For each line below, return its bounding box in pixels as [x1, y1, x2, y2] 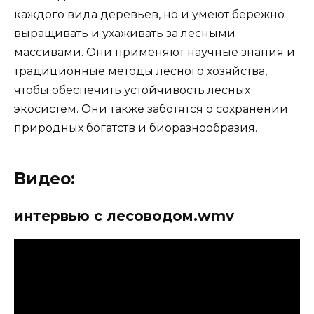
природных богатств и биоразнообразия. [14, 121, 257, 135]
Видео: [14, 168, 75, 189]
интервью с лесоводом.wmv [14, 207, 234, 224]
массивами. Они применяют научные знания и [14, 45, 295, 59]
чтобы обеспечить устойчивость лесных [14, 83, 250, 97]
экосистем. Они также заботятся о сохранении [14, 102, 288, 116]
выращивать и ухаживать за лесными [14, 26, 235, 40]
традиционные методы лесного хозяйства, [14, 64, 267, 78]
